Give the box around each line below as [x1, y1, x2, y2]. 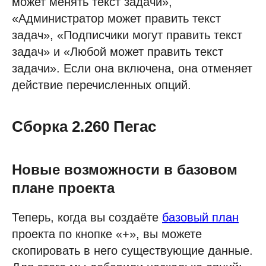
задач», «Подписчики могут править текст [12, 28, 242, 42]
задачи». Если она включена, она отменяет [12, 61, 252, 75]
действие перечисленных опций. [12, 78, 191, 91]
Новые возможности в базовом [12, 161, 237, 178]
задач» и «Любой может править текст [12, 45, 223, 58]
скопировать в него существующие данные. [12, 243, 253, 257]
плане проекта [12, 179, 115, 196]
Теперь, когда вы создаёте [12, 210, 162, 224]
